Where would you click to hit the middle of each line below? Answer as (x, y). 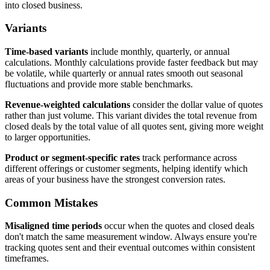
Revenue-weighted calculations (67, 105)
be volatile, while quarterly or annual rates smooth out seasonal (124, 74)
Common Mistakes (51, 202)
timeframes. (27, 259)
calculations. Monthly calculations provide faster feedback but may (131, 63)
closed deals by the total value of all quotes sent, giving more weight (134, 127)
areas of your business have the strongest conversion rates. (115, 180)
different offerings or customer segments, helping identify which (126, 169)
